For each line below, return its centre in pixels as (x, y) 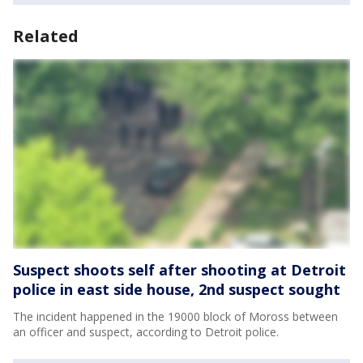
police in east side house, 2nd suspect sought (177, 289)
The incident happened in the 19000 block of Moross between (175, 316)
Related (46, 36)
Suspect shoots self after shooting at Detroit (179, 269)
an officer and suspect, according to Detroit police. (146, 331)
